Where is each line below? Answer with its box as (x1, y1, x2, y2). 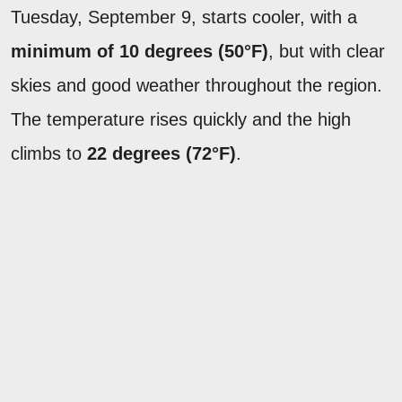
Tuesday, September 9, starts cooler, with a (11, 6, 357, 27)
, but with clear (268, 40, 385, 61)
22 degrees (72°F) (87, 143, 236, 163)
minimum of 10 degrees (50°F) (11, 40, 268, 61)
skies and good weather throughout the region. (11, 74, 382, 95)
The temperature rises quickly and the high (11, 109, 351, 129)
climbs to (11, 143, 87, 163)
